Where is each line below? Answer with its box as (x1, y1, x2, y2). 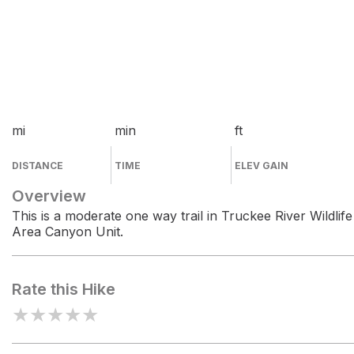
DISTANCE (12, 160, 63, 171)
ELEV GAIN (235, 160, 289, 171)
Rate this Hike (12, 280, 115, 299)
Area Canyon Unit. (12, 224, 123, 239)
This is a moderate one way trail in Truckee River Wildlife (12, 208, 352, 224)
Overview (12, 186, 86, 205)
